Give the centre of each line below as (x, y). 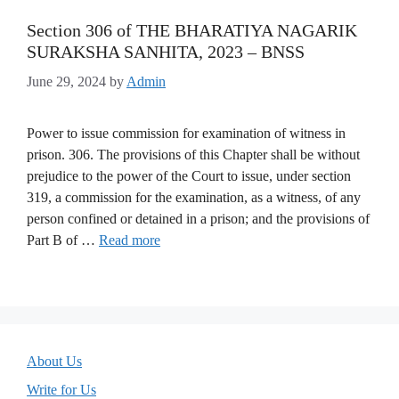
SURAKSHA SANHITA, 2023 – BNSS (166, 52)
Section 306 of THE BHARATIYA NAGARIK (192, 30)
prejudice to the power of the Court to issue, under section (189, 176)
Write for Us (61, 390)
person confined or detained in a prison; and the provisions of (198, 219)
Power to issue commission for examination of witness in (186, 133)
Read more (130, 240)
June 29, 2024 (66, 81)
